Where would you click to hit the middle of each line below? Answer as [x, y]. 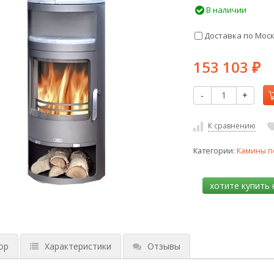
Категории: [215, 150]
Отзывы [164, 246]
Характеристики [78, 246]
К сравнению [231, 126]
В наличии [225, 10]
